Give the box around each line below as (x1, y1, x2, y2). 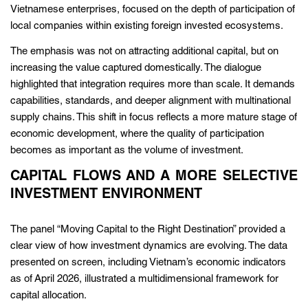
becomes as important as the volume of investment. (10, 145, 243, 156)
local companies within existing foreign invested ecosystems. (10, 21, 283, 32)
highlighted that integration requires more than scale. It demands (10, 79, 295, 90)
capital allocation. (10, 290, 87, 301)
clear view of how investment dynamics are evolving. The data (10, 241, 287, 252)
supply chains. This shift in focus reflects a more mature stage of (10, 112, 297, 123)
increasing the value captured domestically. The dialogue (10, 63, 261, 74)
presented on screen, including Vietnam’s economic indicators (10, 257, 286, 268)
